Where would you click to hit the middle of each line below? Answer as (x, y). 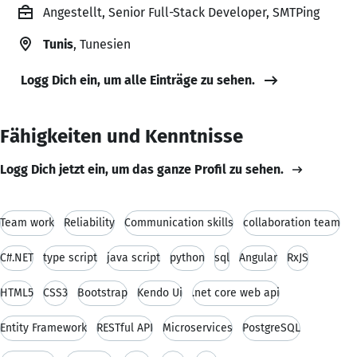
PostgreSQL (271, 328)
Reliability (89, 222)
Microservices (198, 328)
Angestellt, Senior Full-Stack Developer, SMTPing (181, 12)
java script (133, 257)
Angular (258, 257)
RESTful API (125, 328)
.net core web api (236, 292)
